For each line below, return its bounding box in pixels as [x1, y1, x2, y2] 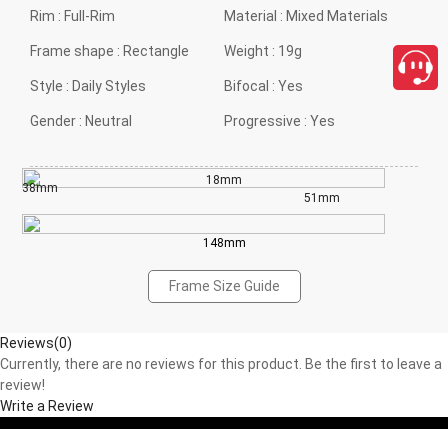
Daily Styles [72, 77, 146, 94]
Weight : [224, 42, 278, 59]
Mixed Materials [286, 7, 388, 24]
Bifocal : [224, 77, 278, 94]
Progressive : [224, 112, 310, 129]
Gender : [30, 112, 85, 129]
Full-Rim [64, 7, 115, 24]
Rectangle [123, 42, 189, 59]
